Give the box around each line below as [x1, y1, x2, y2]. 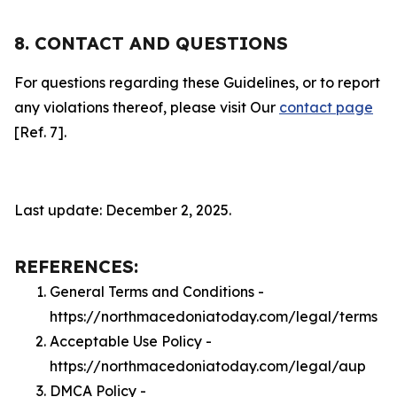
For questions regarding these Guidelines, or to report [14, 74, 380, 91]
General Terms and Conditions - [50, 283, 264, 300]
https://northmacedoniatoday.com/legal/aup [50, 357, 366, 375]
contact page [279, 98, 373, 116]
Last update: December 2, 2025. [14, 201, 231, 219]
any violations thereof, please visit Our [14, 98, 279, 116]
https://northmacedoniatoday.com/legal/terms [50, 307, 378, 325]
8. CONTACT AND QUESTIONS [14, 32, 288, 54]
